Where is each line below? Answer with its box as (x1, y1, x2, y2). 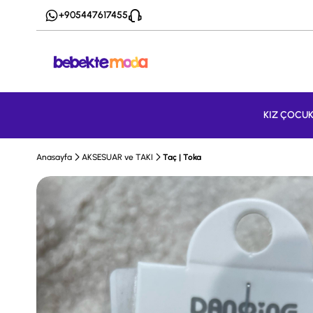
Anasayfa (36, 152, 72, 162)
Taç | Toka (163, 152, 201, 162)
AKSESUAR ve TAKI (82, 152, 153, 162)
